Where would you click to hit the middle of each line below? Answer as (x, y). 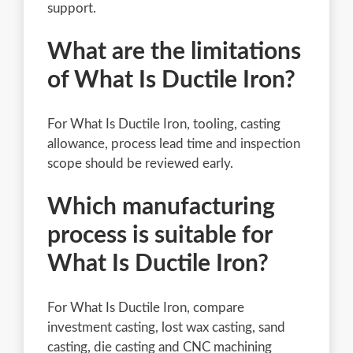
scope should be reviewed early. (140, 163)
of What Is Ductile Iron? (171, 80)
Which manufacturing (161, 207)
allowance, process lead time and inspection (174, 143)
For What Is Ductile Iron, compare (146, 307)
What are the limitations (174, 52)
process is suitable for (160, 235)
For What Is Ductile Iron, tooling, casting (164, 124)
